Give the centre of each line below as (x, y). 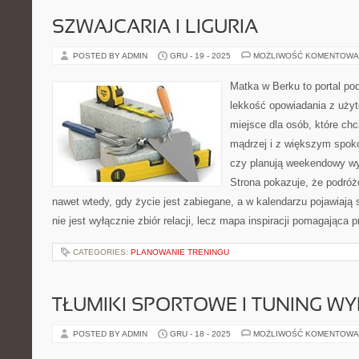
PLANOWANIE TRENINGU (180, 252)
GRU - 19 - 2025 (200, 56)
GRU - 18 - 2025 (200, 334)
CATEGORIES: (102, 252)
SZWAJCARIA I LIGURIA (155, 28)
